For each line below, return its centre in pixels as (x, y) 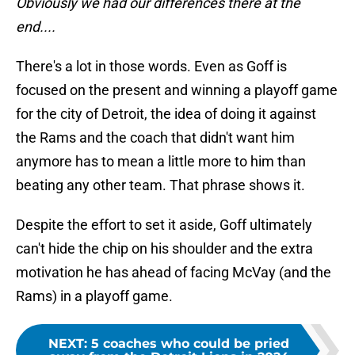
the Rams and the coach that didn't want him (155, 138)
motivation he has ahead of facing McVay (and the (174, 273)
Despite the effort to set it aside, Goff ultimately (164, 225)
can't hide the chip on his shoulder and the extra (164, 249)
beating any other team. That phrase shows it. (160, 185)
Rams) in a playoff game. (94, 296)
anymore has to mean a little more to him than (161, 162)
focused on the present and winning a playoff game (177, 90)
